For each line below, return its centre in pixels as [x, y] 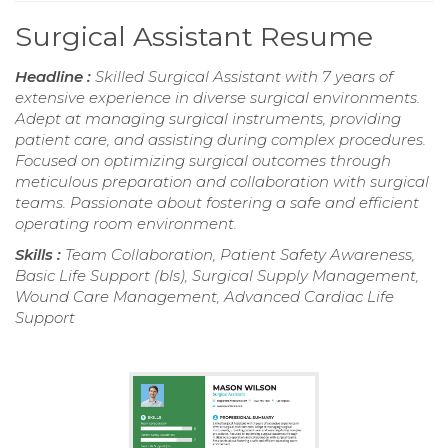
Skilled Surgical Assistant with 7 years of [244, 76]
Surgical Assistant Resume [194, 36]
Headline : [55, 76]
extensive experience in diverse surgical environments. [217, 97]
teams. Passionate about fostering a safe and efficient [217, 202]
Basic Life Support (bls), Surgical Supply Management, [217, 275]
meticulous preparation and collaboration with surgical [222, 181]
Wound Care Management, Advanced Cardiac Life [204, 296]
